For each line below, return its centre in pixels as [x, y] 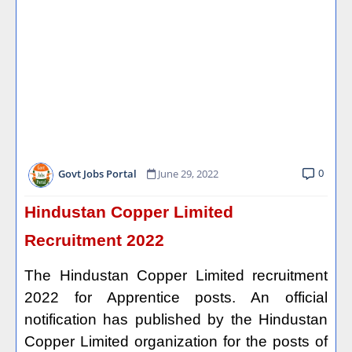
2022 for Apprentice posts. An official [176, 297]
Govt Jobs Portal [97, 174]
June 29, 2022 [188, 174]
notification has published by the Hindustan [176, 319]
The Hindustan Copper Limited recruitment [176, 275]
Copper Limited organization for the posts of [176, 341]
